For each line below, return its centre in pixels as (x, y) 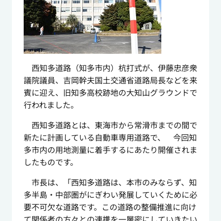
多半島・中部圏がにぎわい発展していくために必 (110, 195)
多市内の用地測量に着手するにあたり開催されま (110, 150)
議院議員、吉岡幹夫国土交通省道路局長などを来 (110, 80)
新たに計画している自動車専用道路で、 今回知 (110, 137)
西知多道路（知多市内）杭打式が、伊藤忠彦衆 (110, 68)
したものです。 (51, 162)
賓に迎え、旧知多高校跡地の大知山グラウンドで (110, 92)
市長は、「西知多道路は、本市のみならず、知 (110, 182)
